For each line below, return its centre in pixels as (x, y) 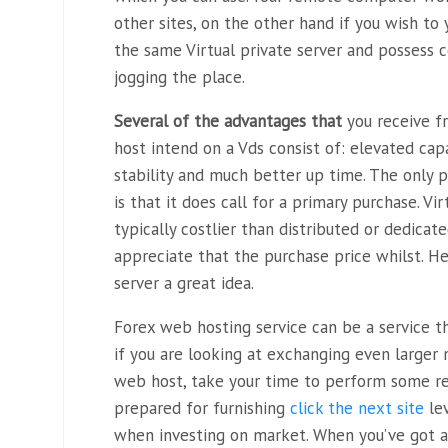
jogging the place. (179, 77)
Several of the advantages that (228, 121)
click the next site (357, 408)
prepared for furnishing (202, 408)
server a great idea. (184, 283)
